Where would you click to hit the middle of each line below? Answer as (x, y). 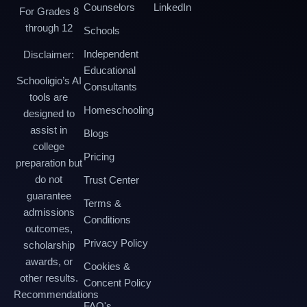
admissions (49, 212)
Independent (111, 53)
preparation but (49, 162)
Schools (102, 30)
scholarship (49, 245)
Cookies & (107, 266)
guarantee (49, 195)
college (49, 146)
